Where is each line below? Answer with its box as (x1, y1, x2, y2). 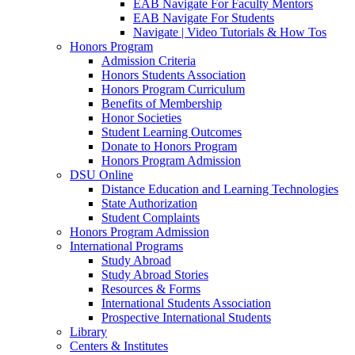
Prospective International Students (101, 311, 271, 324)
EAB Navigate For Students (133, 11, 274, 25)
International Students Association (101, 296, 271, 310)
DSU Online (70, 168, 133, 181)
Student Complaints (101, 211, 200, 224)
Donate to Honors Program (101, 139, 237, 153)
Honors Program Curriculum (101, 82, 245, 96)
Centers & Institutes (70, 339, 168, 353)
